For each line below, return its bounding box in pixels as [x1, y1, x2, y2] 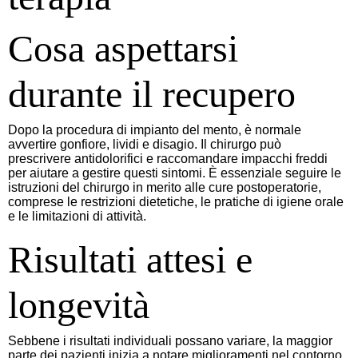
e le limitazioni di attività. [8, 209, 146, 223]
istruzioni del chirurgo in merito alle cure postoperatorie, [8, 180, 321, 194]
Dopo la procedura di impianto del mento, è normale [8, 122, 301, 137]
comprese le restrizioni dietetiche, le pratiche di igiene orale [8, 194, 344, 209]
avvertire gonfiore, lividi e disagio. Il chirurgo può [8, 137, 281, 151]
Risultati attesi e [8, 237, 253, 280]
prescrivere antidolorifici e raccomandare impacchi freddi [8, 151, 328, 165]
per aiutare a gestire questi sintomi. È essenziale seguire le [8, 165, 341, 180]
